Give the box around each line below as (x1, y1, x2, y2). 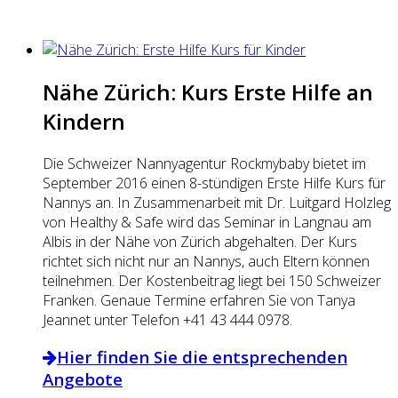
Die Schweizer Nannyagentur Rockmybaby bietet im (43, 153, 366, 173)
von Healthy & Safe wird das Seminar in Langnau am (43, 211, 371, 232)
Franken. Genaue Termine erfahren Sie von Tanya (43, 290, 355, 310)
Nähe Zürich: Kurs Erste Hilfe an (43, 76, 373, 107)
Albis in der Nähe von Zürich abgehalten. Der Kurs (43, 231, 357, 251)
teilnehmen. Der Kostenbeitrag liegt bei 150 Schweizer (43, 270, 381, 291)
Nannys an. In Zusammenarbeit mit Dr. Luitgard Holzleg (43, 192, 391, 212)
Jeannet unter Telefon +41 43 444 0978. (43, 309, 292, 330)
